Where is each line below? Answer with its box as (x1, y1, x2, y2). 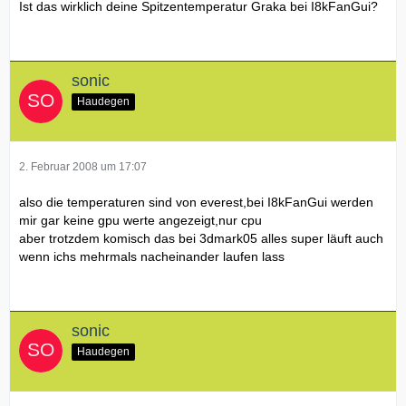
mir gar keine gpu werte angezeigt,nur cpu (19, 212, 262, 227)
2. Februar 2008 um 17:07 (19, 159, 147, 173)
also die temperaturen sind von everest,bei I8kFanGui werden (19, 194, 373, 209)
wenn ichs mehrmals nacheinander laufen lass (19, 248, 285, 264)
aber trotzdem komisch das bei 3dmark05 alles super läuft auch (19, 230, 383, 246)
